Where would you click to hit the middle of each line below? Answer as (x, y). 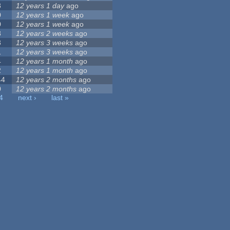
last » (60, 98)
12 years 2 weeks (45, 34)
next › (27, 98)
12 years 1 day (40, 6)
